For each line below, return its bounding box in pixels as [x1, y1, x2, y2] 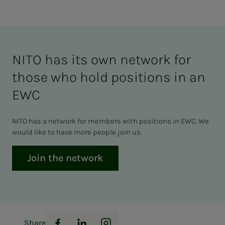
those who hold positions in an [12, 69, 205, 86]
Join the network [27, 152, 103, 164]
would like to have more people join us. [12, 128, 142, 137]
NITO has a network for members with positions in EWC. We [12, 117, 209, 126]
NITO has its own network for [12, 51, 191, 68]
